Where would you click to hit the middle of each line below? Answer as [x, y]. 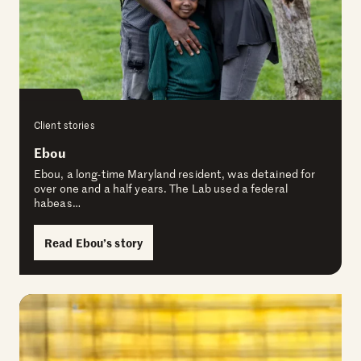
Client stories [64, 125]
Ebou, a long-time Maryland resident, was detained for [175, 174]
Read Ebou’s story [94, 243]
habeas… [57, 203]
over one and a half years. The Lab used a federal [161, 189]
